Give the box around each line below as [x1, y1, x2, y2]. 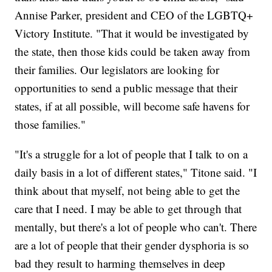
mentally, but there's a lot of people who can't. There [15, 219, 257, 235]
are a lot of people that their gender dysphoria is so [15, 237, 250, 253]
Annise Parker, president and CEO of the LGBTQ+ [15, 7, 254, 23]
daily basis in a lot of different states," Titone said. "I [15, 165, 257, 180]
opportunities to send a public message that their [15, 80, 238, 96]
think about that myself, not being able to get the [15, 183, 240, 199]
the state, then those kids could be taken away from [15, 44, 251, 59]
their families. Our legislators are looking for [15, 62, 220, 78]
